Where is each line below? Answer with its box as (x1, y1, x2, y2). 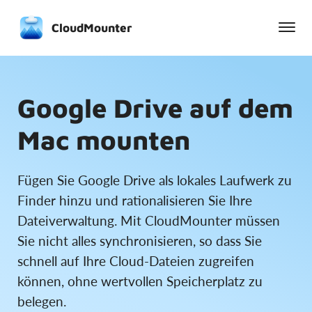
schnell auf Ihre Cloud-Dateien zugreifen (17, 253, 254, 269)
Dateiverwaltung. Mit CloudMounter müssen (17, 212, 280, 228)
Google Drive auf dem (17, 92, 293, 123)
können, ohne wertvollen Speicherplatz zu (17, 273, 263, 289)
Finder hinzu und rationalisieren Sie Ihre (17, 192, 252, 208)
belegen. (17, 293, 66, 309)
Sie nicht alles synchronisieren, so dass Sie (17, 233, 262, 249)
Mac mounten (17, 124, 190, 155)
